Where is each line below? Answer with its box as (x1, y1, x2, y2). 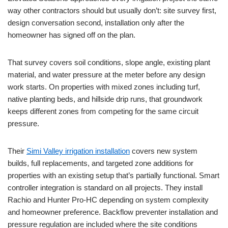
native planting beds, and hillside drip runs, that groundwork (8, 95, 203, 104)
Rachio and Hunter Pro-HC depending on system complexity (8, 195, 209, 205)
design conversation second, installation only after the (8, 18, 184, 27)
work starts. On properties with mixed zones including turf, (8, 82, 200, 92)
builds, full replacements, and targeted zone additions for (8, 159, 193, 168)
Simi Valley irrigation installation (26, 147, 130, 156)
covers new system (130, 147, 197, 156)
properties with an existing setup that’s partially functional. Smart (8, 171, 219, 180)
